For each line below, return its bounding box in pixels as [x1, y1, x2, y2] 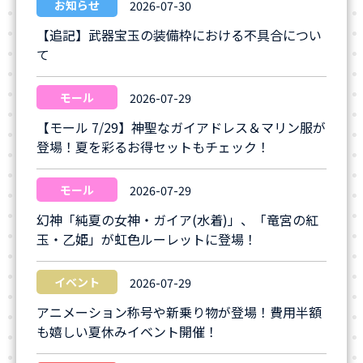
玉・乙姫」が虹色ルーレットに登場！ [36, 229, 257, 249]
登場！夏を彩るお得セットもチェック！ [36, 137, 270, 156]
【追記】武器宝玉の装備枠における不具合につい [36, 25, 322, 45]
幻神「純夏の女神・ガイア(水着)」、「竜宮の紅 [36, 210, 318, 229]
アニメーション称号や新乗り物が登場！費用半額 [36, 302, 322, 322]
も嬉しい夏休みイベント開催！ [36, 322, 218, 341]
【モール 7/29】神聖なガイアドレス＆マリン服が [36, 117, 326, 137]
